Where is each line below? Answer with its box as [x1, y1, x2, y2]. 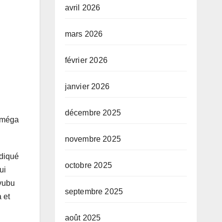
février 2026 [64, 56, 108, 64]
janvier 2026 [64, 82, 110, 91]
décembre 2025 [64, 109, 121, 117]
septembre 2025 [64, 187, 123, 196]
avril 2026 [64, 3, 101, 12]
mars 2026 [64, 30, 103, 38]
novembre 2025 [64, 135, 121, 143]
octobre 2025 [64, 161, 112, 169]
